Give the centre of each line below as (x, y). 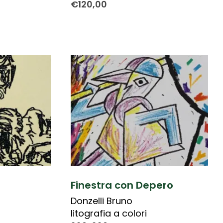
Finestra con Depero (122, 185)
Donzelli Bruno (101, 201)
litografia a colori (109, 213)
